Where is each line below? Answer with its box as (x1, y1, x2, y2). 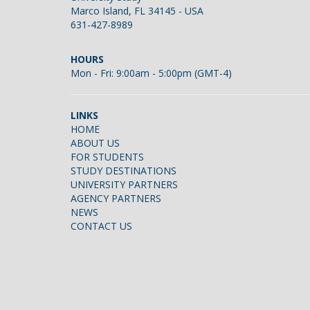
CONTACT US (71, 219, 132, 233)
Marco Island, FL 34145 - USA (71, 4, 203, 18)
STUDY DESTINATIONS (71, 164, 176, 178)
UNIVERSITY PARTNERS (71, 178, 178, 192)
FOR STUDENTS (71, 150, 144, 164)
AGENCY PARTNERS (71, 192, 161, 206)
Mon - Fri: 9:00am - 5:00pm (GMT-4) (71, 66, 232, 80)
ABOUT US (71, 136, 120, 150)
